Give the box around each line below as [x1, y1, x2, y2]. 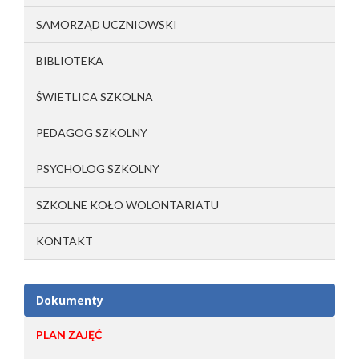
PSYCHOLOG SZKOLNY [36, 161, 159, 175]
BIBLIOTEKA [36, 53, 103, 67]
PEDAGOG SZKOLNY [36, 125, 147, 139]
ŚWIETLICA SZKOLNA [36, 89, 153, 103]
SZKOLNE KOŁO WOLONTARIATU [36, 197, 219, 212]
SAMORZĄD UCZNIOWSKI [36, 17, 177, 31]
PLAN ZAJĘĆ [36, 327, 102, 341]
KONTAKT [36, 233, 93, 248]
